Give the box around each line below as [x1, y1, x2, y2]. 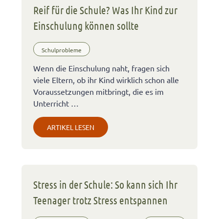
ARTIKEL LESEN [47, 122, 94, 131]
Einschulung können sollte [33, 19, 139, 32]
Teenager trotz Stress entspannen [33, 193, 168, 206]
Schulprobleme [42, 46, 82, 54]
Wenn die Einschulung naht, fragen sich [33, 63, 170, 73]
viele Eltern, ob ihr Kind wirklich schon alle [33, 74, 179, 85]
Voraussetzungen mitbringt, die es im [33, 86, 164, 96]
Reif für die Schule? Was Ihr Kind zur [33, 3, 177, 16]
